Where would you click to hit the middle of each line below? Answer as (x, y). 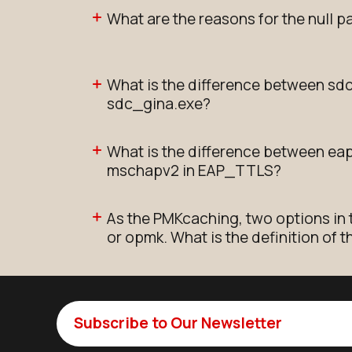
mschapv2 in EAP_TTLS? (194, 171)
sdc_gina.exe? (159, 104)
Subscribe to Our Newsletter (178, 323)
